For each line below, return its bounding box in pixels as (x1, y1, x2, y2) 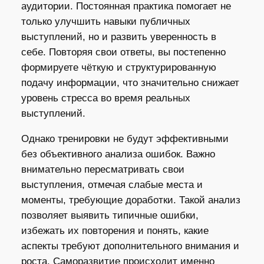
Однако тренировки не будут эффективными (21, 133, 229, 145)
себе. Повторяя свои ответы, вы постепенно (21, 47, 226, 58)
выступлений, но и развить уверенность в (21, 31, 216, 43)
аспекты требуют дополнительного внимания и (21, 240, 239, 252)
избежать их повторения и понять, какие (21, 225, 209, 237)
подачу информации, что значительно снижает (21, 77, 239, 89)
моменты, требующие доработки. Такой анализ (21, 194, 240, 206)
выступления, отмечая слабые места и (21, 179, 203, 191)
